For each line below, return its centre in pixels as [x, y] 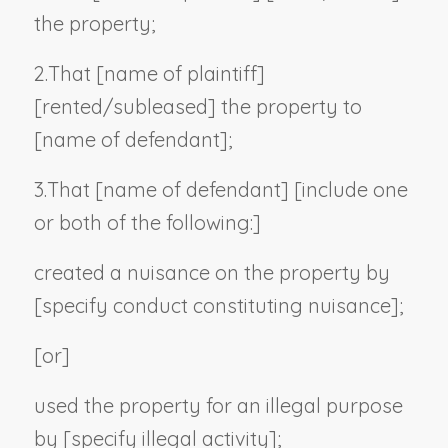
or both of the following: [143, 222]
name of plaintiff [180, 73]
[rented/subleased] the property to [197, 106]
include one [354, 189]
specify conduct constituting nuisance [216, 305]
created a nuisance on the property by [211, 272]
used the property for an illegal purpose [218, 405]
